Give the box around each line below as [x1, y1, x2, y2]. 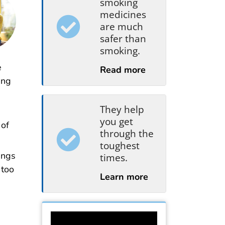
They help [99, 102, 144, 117]
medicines [99, 8, 146, 22]
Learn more [99, 170, 148, 183]
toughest [99, 139, 140, 153]
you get [99, 115, 133, 129]
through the [99, 127, 154, 141]
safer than [99, 32, 146, 46]
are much [99, 20, 143, 34]
